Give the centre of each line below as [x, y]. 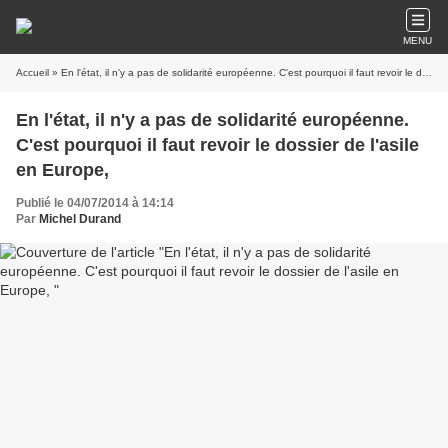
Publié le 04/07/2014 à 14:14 [95, 203]
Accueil [32, 72]
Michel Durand [80, 219]
